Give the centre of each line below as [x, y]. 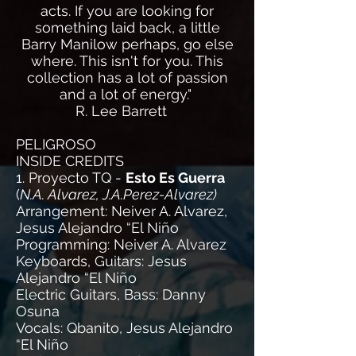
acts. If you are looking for [127, 11]
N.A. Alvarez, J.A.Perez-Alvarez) [118, 194]
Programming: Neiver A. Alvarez [121, 244]
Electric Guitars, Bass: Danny [111, 294]
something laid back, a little [127, 27]
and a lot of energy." [127, 94]
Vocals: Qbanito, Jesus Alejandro [124, 328]
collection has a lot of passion [127, 77]
